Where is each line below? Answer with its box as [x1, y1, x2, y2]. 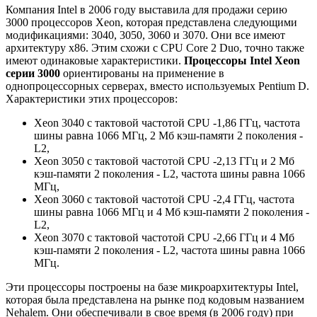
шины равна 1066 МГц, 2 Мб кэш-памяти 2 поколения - [34, 129, 303, 142]
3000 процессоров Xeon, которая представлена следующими [6, 16, 297, 29]
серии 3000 [6, 67, 60, 80]
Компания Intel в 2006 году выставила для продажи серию [6, 4, 287, 16]
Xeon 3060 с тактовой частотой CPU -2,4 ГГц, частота [34, 193, 294, 206]
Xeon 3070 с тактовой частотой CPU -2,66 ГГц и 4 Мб [34, 231, 294, 244]
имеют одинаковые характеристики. [6, 54, 184, 67]
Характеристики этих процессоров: [6, 93, 178, 105]
